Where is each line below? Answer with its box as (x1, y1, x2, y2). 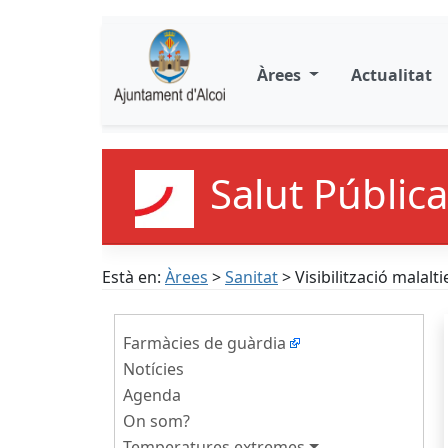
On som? (123, 410, 190, 432)
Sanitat (225, 266, 278, 288)
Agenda (123, 384, 181, 406)
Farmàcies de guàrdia (123, 332, 286, 354)
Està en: (102, 266, 165, 288)
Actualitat (350, 63, 432, 86)
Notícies (123, 358, 184, 380)
